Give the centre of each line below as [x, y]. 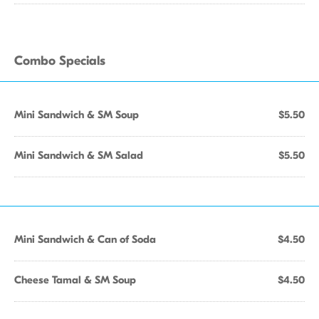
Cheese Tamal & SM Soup [75, 280]
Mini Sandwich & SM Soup [77, 115]
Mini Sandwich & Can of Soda [85, 239]
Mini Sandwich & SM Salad [79, 155]
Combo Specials [60, 61]
